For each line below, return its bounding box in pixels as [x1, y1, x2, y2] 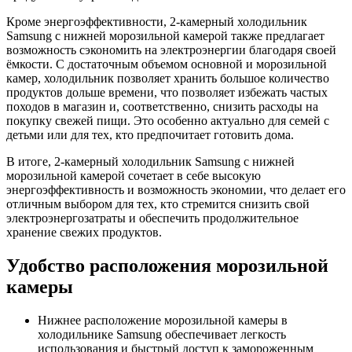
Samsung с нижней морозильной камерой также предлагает [6, 29, 324, 43]
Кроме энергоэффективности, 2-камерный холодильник [6, 15, 307, 29]
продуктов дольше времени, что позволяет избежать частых [6, 86, 328, 100]
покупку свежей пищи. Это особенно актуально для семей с [6, 114, 329, 128]
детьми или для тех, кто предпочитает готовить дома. [6, 128, 294, 142]
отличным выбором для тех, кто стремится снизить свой [6, 197, 310, 211]
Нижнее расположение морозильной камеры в [38, 313, 288, 328]
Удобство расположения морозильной [6, 255, 328, 277]
